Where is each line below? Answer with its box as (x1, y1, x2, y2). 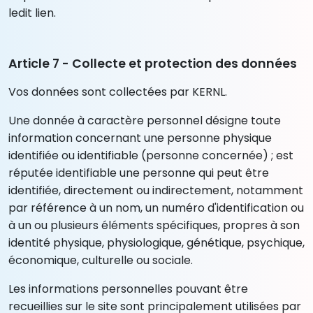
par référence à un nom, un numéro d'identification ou (8, 199, 304, 216)
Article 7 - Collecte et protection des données (8, 54, 297, 72)
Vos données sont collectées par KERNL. (8, 83, 227, 100)
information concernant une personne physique (8, 129, 272, 146)
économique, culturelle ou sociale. (8, 252, 193, 268)
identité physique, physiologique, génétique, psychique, (8, 234, 305, 251)
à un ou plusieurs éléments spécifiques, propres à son (8, 217, 300, 233)
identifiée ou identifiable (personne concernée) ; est (8, 147, 293, 163)
